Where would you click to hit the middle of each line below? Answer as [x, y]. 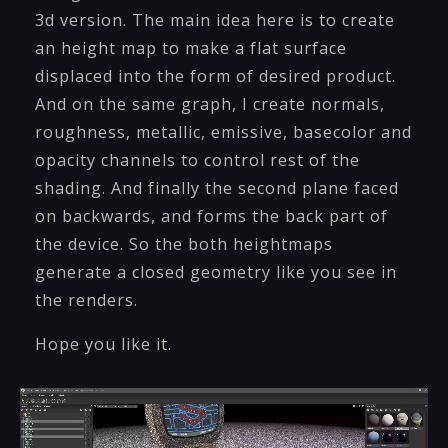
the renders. [86, 300]
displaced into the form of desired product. [215, 76]
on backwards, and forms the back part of [211, 216]
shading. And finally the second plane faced [217, 188]
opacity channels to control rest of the [197, 160]
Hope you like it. [103, 344]
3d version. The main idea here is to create [215, 20]
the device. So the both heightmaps [184, 244]
